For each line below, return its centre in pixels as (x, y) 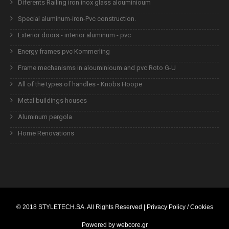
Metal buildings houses (52, 100)
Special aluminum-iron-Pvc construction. (77, 18)
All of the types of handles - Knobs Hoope (80, 84)
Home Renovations (46, 133)
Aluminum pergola (45, 117)
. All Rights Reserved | (115, 207)
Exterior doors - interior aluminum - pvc (74, 35)
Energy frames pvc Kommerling (64, 51)
